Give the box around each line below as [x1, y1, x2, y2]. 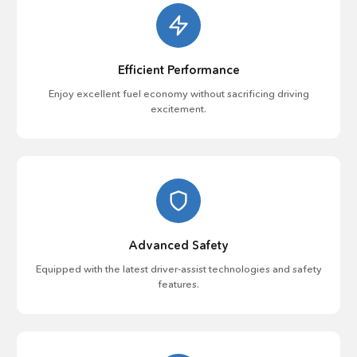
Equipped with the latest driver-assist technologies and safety [35, 262, 322, 275]
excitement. [151, 102, 206, 115]
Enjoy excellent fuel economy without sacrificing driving [48, 87, 309, 100]
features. [158, 277, 199, 290]
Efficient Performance [117, 62, 240, 77]
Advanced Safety [128, 237, 229, 253]
